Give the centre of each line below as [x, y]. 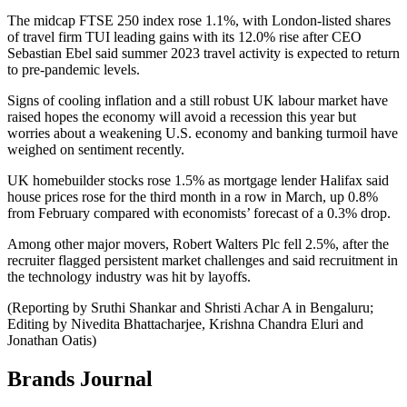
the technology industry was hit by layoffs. [129, 276]
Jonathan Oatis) [52, 340]
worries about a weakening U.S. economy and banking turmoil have [203, 133]
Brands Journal [80, 378]
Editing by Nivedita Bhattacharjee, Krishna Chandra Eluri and [185, 323]
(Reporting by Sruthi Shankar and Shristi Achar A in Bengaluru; [190, 307]
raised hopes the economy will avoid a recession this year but [182, 116]
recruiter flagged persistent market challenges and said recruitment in [203, 260]
